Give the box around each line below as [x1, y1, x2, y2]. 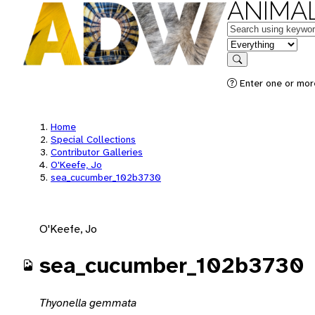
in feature [226, 36, 273, 51]
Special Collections [51, 133, 136, 146]
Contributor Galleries [51, 146, 143, 158]
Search [236, 64, 266, 75]
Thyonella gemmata [39, 295, 136, 310]
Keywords [226, 20, 274, 35]
